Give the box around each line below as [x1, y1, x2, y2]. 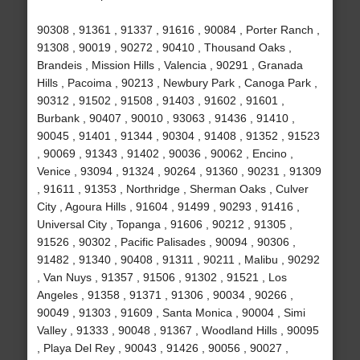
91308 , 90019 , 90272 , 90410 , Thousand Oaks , [36, 41, 292, 55]
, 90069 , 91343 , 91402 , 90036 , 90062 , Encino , [36, 147, 293, 161]
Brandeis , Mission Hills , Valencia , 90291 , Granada [36, 59, 303, 72]
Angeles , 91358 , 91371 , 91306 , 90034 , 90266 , [36, 288, 293, 302]
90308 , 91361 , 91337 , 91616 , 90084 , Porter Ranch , [36, 23, 320, 37]
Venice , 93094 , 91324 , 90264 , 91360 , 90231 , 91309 [36, 165, 321, 178]
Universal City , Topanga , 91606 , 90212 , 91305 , [36, 218, 292, 231]
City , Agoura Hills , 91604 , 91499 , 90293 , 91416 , [36, 200, 300, 214]
